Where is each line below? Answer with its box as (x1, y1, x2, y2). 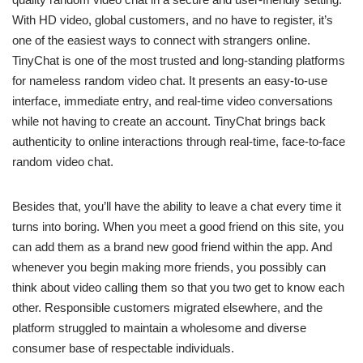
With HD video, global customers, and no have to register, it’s (12, 13, 333, 28)
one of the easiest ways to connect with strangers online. (12, 33, 310, 48)
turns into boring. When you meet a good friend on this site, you (12, 220, 344, 234)
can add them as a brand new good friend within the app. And (12, 240, 332, 254)
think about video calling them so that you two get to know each (12, 280, 344, 295)
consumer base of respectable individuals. (12, 341, 234, 356)
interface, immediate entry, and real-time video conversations (12, 94, 333, 109)
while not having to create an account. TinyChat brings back (12, 114, 326, 129)
